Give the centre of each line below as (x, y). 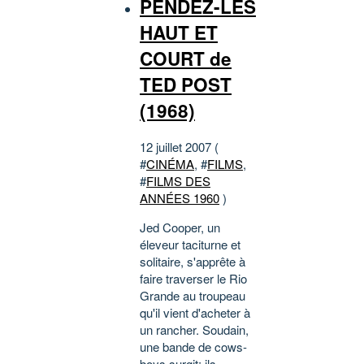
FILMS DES (178, 181)
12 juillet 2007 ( (179, 147)
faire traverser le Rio (193, 279)
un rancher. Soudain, (194, 330)
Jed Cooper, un (180, 227)
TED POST (186, 84)
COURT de (186, 58)
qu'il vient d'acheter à (195, 313)
